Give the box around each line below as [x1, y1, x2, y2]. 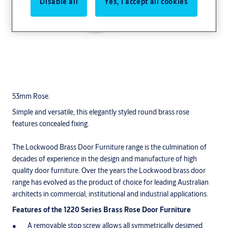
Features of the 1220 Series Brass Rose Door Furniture [12, 205, 191, 214]
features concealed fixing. [12, 119, 89, 128]
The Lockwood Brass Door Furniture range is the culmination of [12, 142, 207, 152]
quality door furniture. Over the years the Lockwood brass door [12, 166, 206, 175]
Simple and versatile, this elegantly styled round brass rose [12, 107, 189, 117]
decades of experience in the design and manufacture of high [12, 154, 197, 163]
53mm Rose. [12, 92, 50, 101]
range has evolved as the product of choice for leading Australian [12, 178, 209, 187]
